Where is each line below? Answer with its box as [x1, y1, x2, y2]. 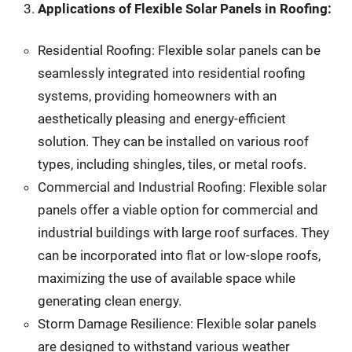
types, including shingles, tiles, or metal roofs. [37, 156, 306, 173]
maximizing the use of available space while [37, 270, 295, 287]
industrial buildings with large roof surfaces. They [37, 225, 329, 241]
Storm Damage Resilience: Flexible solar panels [37, 316, 317, 332]
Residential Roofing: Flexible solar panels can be [37, 42, 321, 59]
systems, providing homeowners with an [37, 88, 277, 104]
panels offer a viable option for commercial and [37, 202, 318, 218]
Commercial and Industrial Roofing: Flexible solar [37, 179, 327, 196]
